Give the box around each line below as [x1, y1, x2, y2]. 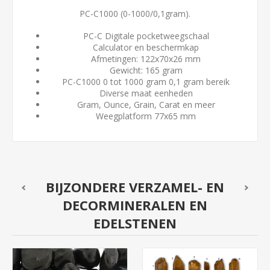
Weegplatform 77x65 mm [96, 110, 196, 122]
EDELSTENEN [93, 214, 177, 233]
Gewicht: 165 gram [109, 64, 183, 77]
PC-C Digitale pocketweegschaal [83, 30, 209, 42]
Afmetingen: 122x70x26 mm [91, 53, 201, 65]
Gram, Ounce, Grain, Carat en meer [77, 99, 215, 111]
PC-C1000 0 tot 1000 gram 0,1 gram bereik [62, 76, 230, 88]
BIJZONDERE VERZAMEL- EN [46, 178, 224, 196]
